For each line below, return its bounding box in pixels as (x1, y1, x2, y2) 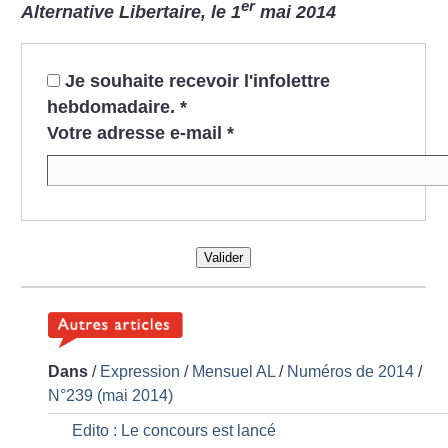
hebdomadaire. (46, 97, 180, 118)
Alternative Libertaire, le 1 (21, 2, 242, 23)
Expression (100, 362, 181, 380)
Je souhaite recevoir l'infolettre (64, 71, 330, 92)
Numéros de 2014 (287, 362, 415, 380)
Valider (203, 250, 243, 266)
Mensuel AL (192, 362, 276, 380)
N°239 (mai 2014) (48, 386, 174, 404)
